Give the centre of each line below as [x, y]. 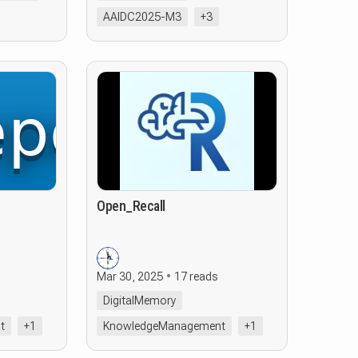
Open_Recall [131, 206]
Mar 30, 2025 [130, 276]
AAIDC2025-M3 [142, 17]
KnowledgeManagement [164, 326]
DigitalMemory [139, 300]
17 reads [196, 276]
